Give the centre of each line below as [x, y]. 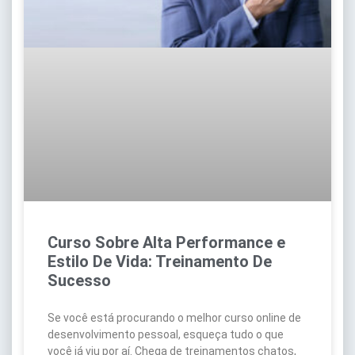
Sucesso [79, 280]
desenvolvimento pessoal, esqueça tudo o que [166, 334]
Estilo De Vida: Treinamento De [160, 261]
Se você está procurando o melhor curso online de [174, 317]
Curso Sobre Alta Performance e [166, 242]
